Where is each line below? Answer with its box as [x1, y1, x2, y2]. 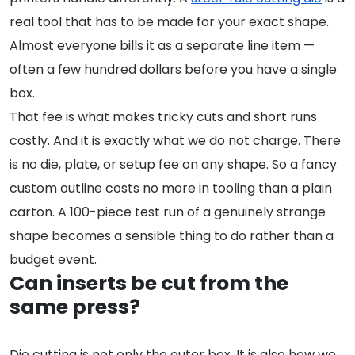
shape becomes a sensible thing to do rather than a [10, 227, 334, 246]
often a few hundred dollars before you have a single [10, 60, 337, 79]
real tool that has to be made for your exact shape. [10, 13, 329, 32]
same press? [10, 293, 140, 322]
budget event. [10, 250, 97, 269]
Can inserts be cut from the [10, 269, 288, 298]
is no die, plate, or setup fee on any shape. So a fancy [10, 155, 337, 174]
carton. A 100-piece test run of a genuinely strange [10, 203, 326, 222]
